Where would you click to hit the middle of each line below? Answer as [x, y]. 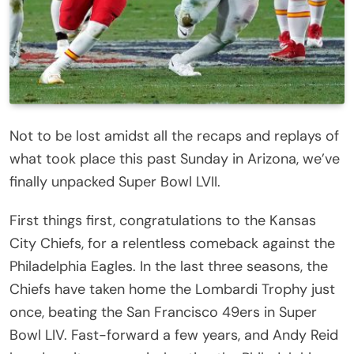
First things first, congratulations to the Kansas [163, 220]
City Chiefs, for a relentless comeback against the [172, 243]
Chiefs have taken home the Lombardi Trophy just [172, 289]
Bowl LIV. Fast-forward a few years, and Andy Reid [174, 335]
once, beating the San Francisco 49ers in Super [163, 312]
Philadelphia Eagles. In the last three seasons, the [169, 266]
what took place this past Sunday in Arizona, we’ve [175, 158]
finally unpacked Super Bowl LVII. [117, 181]
